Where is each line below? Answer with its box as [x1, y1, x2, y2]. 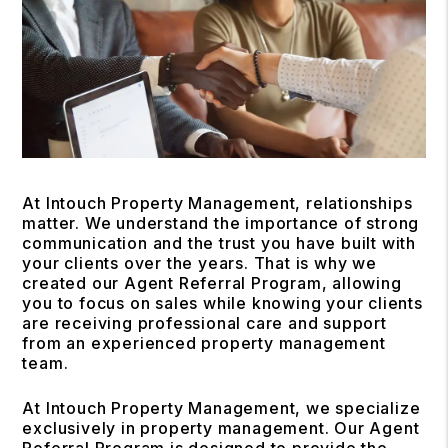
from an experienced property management [22, 332, 386, 353]
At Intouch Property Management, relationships [22, 192, 413, 213]
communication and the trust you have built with [22, 232, 416, 253]
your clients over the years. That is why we [22, 252, 377, 273]
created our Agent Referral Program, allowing [22, 272, 402, 293]
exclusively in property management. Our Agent [22, 417, 420, 438]
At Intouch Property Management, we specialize [22, 397, 421, 418]
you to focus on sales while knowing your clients [22, 292, 423, 313]
